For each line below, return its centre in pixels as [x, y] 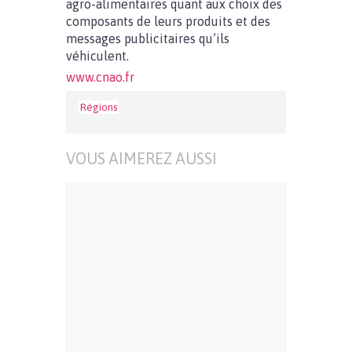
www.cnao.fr [100, 77]
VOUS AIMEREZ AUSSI [141, 158]
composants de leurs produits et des [168, 21]
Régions [99, 107]
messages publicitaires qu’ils [148, 38]
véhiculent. [97, 56]
